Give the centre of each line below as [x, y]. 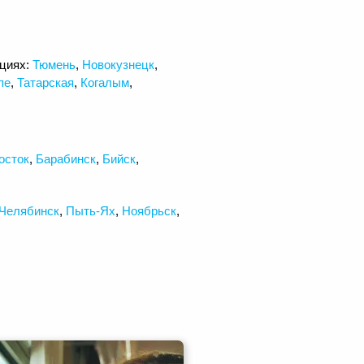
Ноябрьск [149, 210]
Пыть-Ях [91, 210]
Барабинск [66, 158]
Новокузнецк [118, 64]
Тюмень [54, 64]
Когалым [105, 82]
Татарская [45, 82]
